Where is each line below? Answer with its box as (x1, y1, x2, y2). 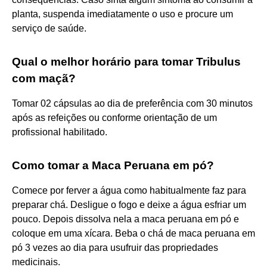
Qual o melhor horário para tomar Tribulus (12, 55, 241, 68)
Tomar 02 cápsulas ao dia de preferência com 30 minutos (12, 98, 253, 108)
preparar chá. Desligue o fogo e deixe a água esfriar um (12, 199, 246, 210)
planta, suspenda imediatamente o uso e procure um (12, 8, 233, 19)
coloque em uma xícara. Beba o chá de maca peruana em (12, 228, 255, 238)
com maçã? (12, 72, 76, 85)
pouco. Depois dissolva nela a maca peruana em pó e (12, 213, 239, 224)
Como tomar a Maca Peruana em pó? (12, 159, 214, 172)
